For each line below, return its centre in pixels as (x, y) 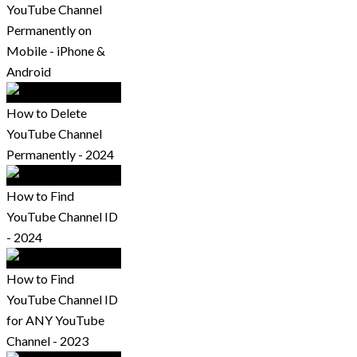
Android (29, 72)
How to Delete (47, 113)
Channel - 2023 (47, 341)
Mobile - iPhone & (56, 51)
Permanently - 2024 (60, 155)
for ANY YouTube (55, 320)
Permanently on (49, 30)
